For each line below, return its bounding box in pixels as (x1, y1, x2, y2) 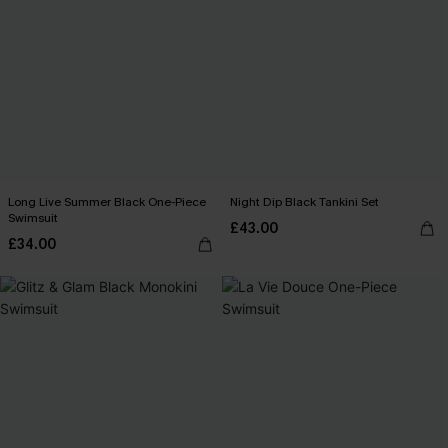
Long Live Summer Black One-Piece (8, 194, 206, 210)
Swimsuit (8, 210, 58, 226)
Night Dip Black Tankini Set (230, 194, 379, 210)
